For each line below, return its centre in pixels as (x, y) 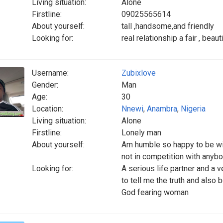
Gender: (45, 85)
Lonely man (141, 133)
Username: (50, 73)
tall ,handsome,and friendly (168, 26)
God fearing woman (155, 192)
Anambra (162, 109)
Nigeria (193, 109)
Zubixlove (139, 73)
